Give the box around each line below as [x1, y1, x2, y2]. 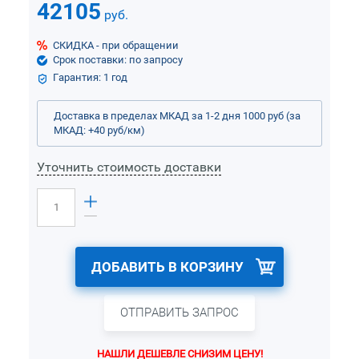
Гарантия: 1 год [53, 71, 127, 83]
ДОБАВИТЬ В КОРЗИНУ [91, 258, 244, 275]
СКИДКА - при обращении [53, 38, 179, 51]
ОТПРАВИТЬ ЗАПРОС [120, 305, 239, 321]
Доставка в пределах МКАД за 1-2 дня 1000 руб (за [54, 109, 301, 122]
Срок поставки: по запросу [53, 53, 183, 66]
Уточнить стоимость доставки [37, 159, 221, 175]
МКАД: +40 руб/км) [54, 123, 145, 136]
